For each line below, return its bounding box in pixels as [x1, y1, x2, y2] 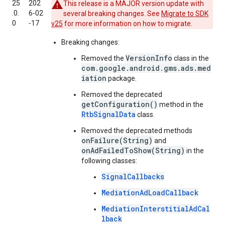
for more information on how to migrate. [63, 20, 192, 28]
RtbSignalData [81, 109, 136, 119]
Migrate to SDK [161, 10, 208, 18]
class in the [172, 54, 209, 62]
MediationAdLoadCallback [101, 188, 198, 197]
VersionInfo [126, 53, 172, 63]
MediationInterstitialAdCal [101, 204, 210, 213]
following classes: [81, 157, 137, 165]
